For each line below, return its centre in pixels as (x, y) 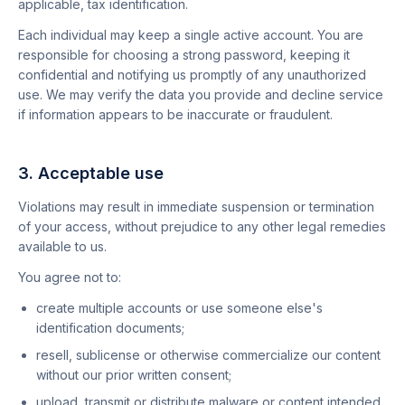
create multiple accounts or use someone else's (179, 308)
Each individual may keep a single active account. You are (191, 35)
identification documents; (110, 328)
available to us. (62, 246)
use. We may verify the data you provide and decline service (201, 94)
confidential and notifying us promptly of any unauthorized (192, 75)
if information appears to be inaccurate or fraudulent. (175, 114)
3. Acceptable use (91, 173)
